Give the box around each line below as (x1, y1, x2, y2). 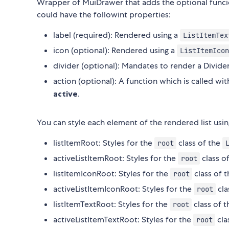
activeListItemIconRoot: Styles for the (53, 184, 194, 195)
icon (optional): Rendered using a (53, 45, 177, 56)
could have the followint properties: (37, 9, 171, 20)
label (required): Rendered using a (53, 30, 180, 41)
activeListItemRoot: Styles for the (53, 153, 178, 164)
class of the (176, 138, 223, 149)
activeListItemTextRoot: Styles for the (53, 214, 193, 225)
